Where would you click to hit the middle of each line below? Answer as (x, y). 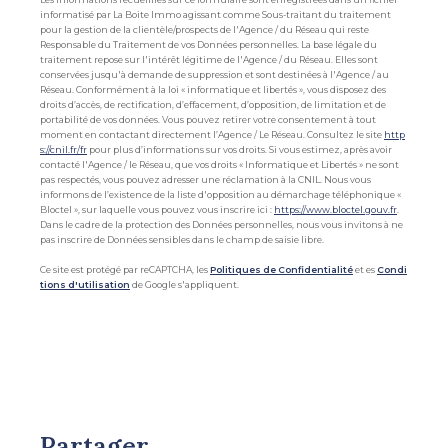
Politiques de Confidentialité (281, 270)
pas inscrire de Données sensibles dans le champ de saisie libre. (182, 240)
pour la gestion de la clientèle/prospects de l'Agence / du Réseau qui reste (204, 30)
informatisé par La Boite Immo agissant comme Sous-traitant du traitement (215, 15)
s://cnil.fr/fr (63, 150)
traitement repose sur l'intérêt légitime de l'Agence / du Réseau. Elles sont (209, 60)
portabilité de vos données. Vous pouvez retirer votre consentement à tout (208, 120)
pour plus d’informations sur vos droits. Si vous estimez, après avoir (239, 150)
